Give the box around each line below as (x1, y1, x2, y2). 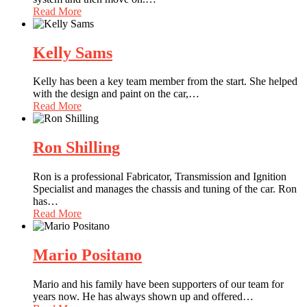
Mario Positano (33, 246, 142, 265)
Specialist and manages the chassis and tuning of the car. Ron (33, 183, 297, 195)
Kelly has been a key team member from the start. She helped (33, 75, 297, 88)
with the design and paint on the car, (33, 88, 188, 100)
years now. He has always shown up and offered (33, 291, 243, 303)
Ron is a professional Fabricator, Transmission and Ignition (33, 171, 286, 183)
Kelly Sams (33, 43, 112, 62)
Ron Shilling (33, 138, 120, 157)
